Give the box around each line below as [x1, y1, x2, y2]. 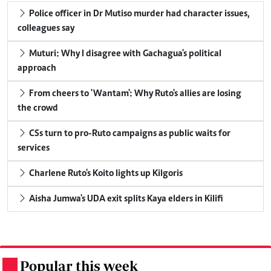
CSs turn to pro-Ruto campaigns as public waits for [27, 128, 230, 139]
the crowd [18, 103, 58, 113]
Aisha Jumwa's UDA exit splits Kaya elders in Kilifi [27, 194, 223, 204]
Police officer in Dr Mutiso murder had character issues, [27, 8, 249, 19]
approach [18, 63, 56, 73]
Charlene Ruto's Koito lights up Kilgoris [27, 168, 183, 178]
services [18, 143, 50, 153]
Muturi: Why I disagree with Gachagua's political [27, 48, 221, 59]
